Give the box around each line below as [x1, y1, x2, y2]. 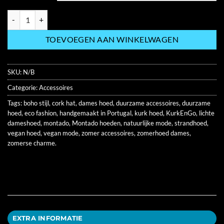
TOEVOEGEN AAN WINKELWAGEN [45, 34, 179, 44]
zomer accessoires [81, 128, 134, 137]
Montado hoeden [72, 118, 120, 127]
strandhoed [174, 118, 207, 127]
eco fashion [24, 108, 56, 117]
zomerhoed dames [137, 128, 189, 137]
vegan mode [43, 128, 78, 137]
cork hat [52, 98, 75, 107]
